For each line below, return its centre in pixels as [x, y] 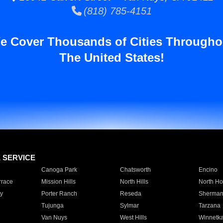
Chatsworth [135, 170]
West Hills [133, 218]
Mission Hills [58, 182]
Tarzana [209, 206]
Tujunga [52, 206]
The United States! [111, 57]
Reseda [130, 194]
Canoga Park [59, 170]
